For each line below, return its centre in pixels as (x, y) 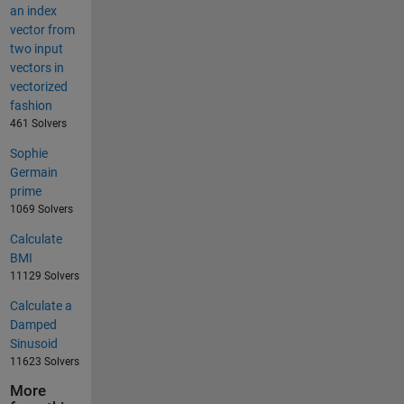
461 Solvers (38, 124)
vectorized (38, 87)
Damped (33, 325)
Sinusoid (33, 344)
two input (36, 49)
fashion (31, 106)
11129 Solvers (44, 276)
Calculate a (41, 306)
